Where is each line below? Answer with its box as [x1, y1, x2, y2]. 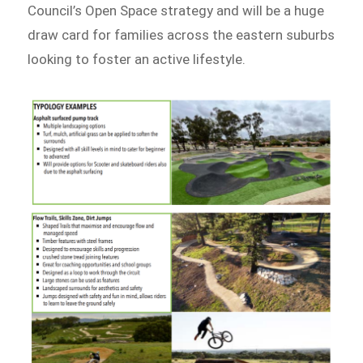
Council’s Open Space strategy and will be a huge [28, 2, 325, 19]
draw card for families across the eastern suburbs [28, 26, 335, 43]
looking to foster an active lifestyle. [28, 50, 246, 67]
